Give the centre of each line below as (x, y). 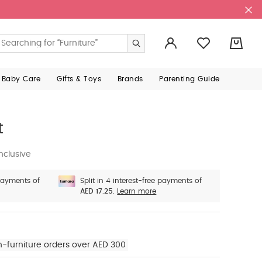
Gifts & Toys (79, 79)
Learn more (137, 191)
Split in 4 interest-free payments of (141, 181)
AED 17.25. (98, 191)
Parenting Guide (189, 79)
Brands (130, 79)
